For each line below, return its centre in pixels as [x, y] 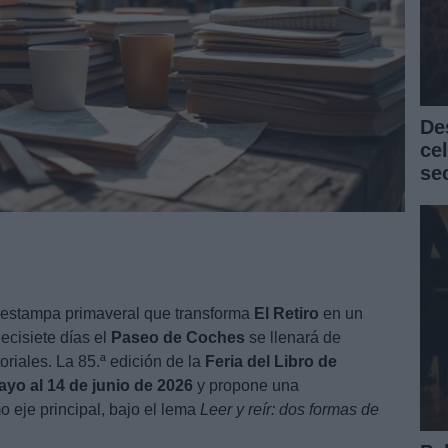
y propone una [246, 385]
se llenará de [293, 337]
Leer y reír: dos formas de [289, 409]
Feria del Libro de [271, 361]
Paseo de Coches [178, 337]
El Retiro [286, 313]
